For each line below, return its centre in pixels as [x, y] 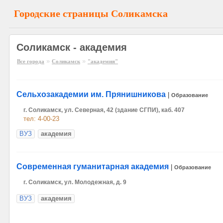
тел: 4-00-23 [41, 119]
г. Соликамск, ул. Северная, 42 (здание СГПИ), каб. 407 [104, 110]
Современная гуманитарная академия [93, 167]
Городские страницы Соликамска [91, 13]
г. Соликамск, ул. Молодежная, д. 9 [75, 182]
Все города [31, 61]
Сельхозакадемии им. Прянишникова [91, 94]
